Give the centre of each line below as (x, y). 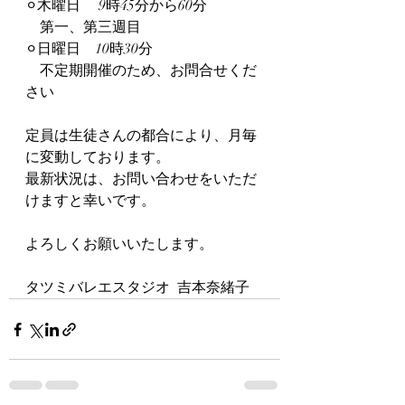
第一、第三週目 (83, 27)
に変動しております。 (98, 157)
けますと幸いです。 (90, 201)
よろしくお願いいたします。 (119, 244)
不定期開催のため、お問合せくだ (141, 71)
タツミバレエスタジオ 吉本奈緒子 (137, 287)
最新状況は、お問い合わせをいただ (141, 179)
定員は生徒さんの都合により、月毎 (141, 136)
